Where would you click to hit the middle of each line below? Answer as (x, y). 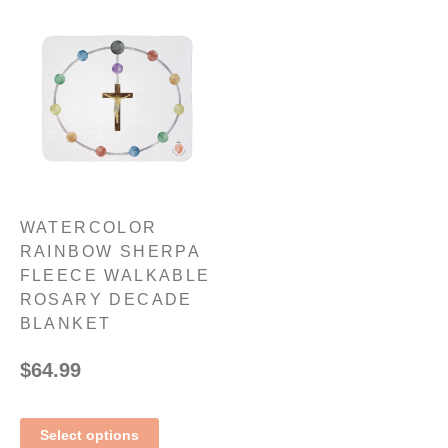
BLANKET (65, 324)
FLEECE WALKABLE (115, 276)
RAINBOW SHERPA (110, 252)
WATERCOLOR (88, 228)
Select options (89, 435)
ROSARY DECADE (106, 300)
